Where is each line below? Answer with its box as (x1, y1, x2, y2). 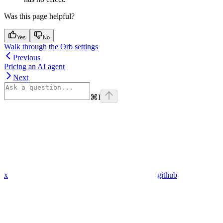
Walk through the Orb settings (4, 42, 98, 51)
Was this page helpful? (4, 12, 75, 21)
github (157, 171, 177, 180)
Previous (13, 53, 40, 62)
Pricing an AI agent (4, 62, 65, 71)
